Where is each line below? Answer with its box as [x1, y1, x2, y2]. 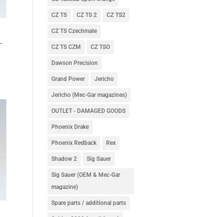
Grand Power [51, 75, 85, 82]
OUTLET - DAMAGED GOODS [51, 107, 125, 114]
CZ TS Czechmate [51, 27, 97, 34]
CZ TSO [90, 43, 110, 50]
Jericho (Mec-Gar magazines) [51, 91, 127, 98]
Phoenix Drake [51, 123, 89, 130]
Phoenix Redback [51, 139, 96, 146]
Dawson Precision [51, 59, 98, 66]
